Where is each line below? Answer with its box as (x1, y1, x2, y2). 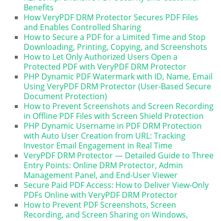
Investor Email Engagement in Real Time (24, 140, 173, 151)
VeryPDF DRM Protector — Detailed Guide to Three (24, 149, 214, 161)
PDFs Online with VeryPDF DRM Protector (24, 189, 178, 200)
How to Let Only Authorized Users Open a (24, 51, 178, 62)
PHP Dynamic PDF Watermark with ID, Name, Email (24, 71, 213, 82)
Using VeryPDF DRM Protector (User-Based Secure (24, 80, 212, 92)
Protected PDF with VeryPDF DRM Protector (24, 61, 187, 72)
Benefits (24, 1, 54, 13)
